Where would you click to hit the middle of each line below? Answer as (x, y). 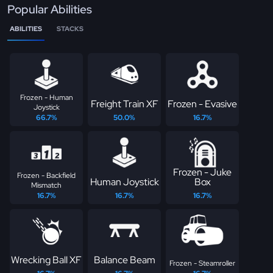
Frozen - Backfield (46, 175)
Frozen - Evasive (202, 104)
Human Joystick (124, 182)
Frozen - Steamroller (202, 263)
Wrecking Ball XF (46, 260)
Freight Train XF (124, 104)
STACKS (70, 28)
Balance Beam (124, 260)
